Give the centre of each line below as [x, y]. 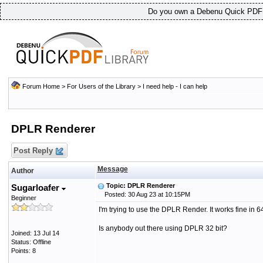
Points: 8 [23, 251]
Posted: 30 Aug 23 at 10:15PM [144, 194]
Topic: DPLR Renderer [140, 186]
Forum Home [41, 86]
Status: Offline [31, 242]
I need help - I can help [175, 86]
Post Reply [33, 151]
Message [112, 169]
